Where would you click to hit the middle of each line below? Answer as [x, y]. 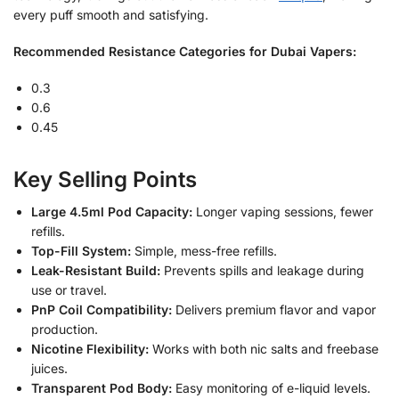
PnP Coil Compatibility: [102, 310]
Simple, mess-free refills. [204, 251]
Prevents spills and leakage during [262, 271]
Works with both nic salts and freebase [264, 349]
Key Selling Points [105, 180]
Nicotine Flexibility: [90, 349]
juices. [49, 369]
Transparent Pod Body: [102, 388]
